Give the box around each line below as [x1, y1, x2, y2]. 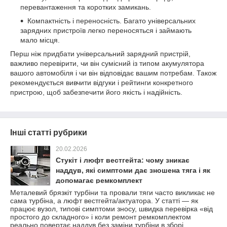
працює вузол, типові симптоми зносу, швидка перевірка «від [10, 205, 213, 213]
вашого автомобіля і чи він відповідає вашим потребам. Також [10, 69, 216, 78]
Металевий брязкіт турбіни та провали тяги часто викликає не [10, 188, 215, 197]
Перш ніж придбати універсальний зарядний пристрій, [10, 50, 191, 58]
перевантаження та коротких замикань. [20, 3, 151, 12]
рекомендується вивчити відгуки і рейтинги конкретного [10, 79, 193, 87]
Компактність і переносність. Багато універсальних [27, 17, 196, 25]
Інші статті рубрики [10, 128, 87, 137]
